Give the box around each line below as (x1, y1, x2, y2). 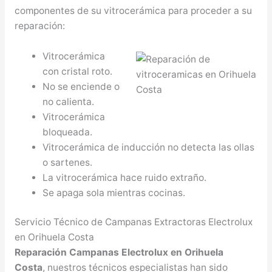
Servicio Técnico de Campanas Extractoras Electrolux (14, 216, 253, 228)
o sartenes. (42, 156, 93, 168)
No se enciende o (42, 80, 120, 92)
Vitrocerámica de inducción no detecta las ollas (42, 141, 255, 153)
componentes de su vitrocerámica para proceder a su (14, 4, 252, 16)
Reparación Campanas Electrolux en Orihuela (14, 246, 223, 258)
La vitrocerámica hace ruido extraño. (42, 171, 207, 183)
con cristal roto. (42, 65, 113, 77)
